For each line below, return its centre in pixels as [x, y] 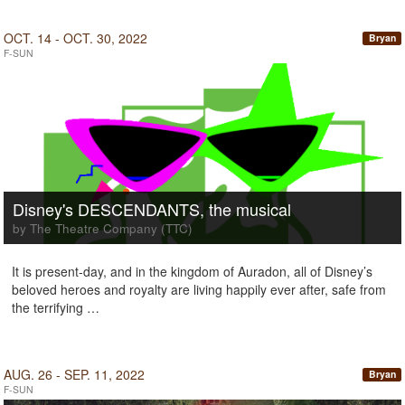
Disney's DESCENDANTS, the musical [152, 209]
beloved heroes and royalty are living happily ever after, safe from [199, 289]
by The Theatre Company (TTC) [103, 228]
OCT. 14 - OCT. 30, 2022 [75, 38]
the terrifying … [56, 307]
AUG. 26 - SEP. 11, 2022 [74, 374]
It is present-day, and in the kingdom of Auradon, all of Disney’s [192, 271]
